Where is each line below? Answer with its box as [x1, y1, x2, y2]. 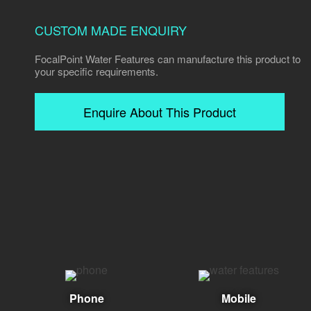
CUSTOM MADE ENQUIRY [35, 21, 187, 40]
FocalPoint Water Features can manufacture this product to [35, 51, 301, 66]
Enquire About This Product [83, 103, 236, 121]
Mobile [221, 290, 256, 307]
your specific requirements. [35, 63, 158, 78]
